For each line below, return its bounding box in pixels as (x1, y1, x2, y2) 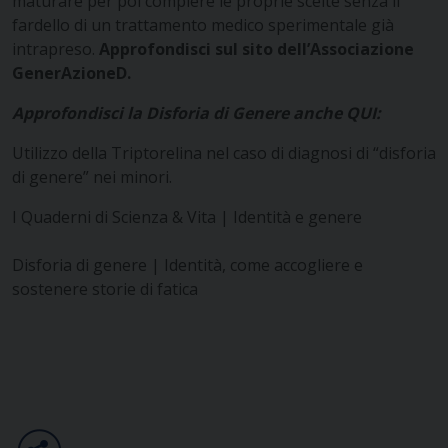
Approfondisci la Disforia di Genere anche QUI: (12, 101, 385, 124)
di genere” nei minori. (12, 165, 176, 188)
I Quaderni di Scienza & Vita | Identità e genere (12, 205, 362, 228)
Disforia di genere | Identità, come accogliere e (12, 253, 363, 276)
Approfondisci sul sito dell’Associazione (99, 37, 414, 60)
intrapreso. (12, 37, 99, 60)
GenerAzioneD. (12, 61, 131, 84)
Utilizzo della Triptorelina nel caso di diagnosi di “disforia (12, 141, 436, 164)
